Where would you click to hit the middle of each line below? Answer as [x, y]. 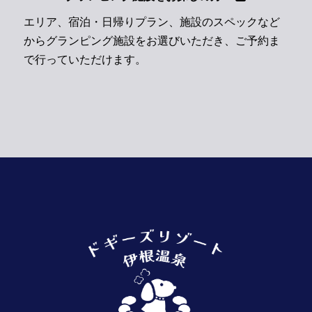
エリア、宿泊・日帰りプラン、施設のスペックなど [152, 22]
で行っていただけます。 [85, 60]
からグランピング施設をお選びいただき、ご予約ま [152, 41]
